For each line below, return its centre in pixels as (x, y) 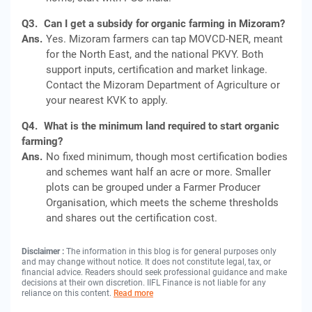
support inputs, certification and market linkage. (157, 70)
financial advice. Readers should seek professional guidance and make (154, 272)
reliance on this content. (68, 293)
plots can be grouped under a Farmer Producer (153, 187)
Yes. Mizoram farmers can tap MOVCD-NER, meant (164, 39)
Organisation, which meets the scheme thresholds (162, 203)
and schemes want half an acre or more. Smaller (158, 172)
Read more (133, 293)
